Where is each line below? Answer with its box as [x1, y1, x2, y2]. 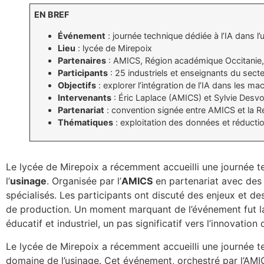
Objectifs [58, 80, 97, 90]
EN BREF [34, 9, 70, 20]
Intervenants [58, 92, 112, 103]
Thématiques [58, 117, 114, 127]
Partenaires [58, 55, 107, 65]
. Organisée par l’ [47, 175, 121, 187]
